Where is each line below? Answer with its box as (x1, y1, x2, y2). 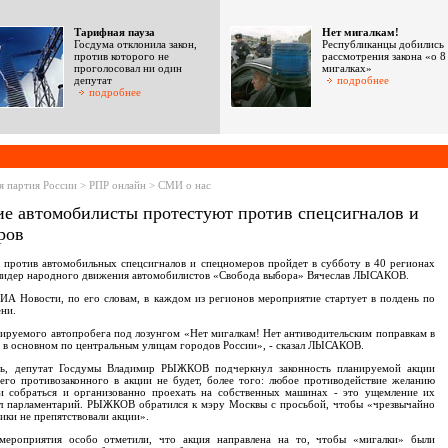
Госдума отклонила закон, (74, 38, 197, 50)
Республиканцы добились (322, 38, 444, 50)
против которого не (74, 50, 169, 62)
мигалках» (322, 62, 372, 74)
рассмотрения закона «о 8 (322, 50, 446, 62)
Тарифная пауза (74, 26, 155, 38)
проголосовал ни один (74, 62, 182, 74)
